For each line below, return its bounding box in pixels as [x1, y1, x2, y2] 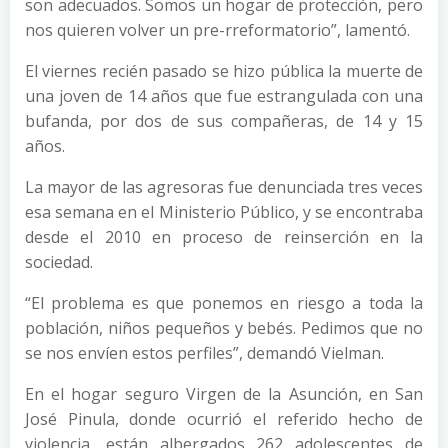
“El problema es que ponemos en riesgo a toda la [25, 291, 423, 314]
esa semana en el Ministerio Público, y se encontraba [25, 200, 423, 223]
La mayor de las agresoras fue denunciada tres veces [25, 175, 423, 198]
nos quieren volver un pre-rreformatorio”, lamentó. [25, 18, 410, 41]
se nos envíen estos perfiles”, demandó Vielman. [25, 341, 384, 364]
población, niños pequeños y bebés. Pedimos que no [25, 316, 423, 339]
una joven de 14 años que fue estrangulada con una [25, 84, 423, 107]
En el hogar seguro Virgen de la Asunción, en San [25, 382, 423, 405]
